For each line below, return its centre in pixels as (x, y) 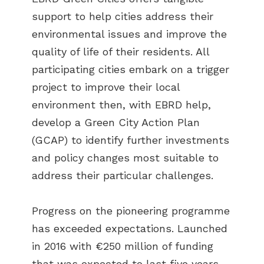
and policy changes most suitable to (125, 157)
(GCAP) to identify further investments (131, 140)
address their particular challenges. (123, 175)
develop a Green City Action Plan (116, 122)
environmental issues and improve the (129, 34)
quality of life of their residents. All (121, 51)
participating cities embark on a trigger (131, 69)
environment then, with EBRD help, (121, 104)
